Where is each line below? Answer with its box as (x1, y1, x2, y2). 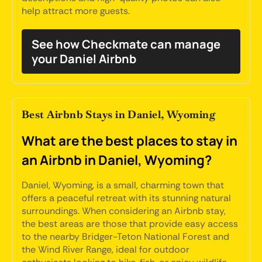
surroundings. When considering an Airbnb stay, (22, 205, 226, 217)
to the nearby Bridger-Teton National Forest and (22, 230, 229, 243)
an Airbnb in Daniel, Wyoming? (22, 151, 212, 169)
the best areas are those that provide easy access (22, 218, 238, 230)
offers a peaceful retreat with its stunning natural (22, 192, 231, 204)
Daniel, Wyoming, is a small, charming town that (22, 179, 224, 191)
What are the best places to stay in (22, 132, 237, 150)
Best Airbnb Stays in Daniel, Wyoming (22, 108, 216, 121)
